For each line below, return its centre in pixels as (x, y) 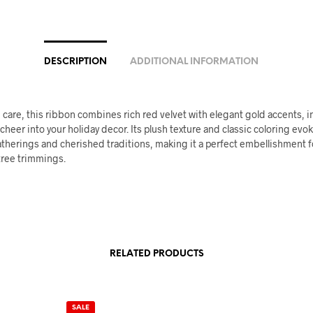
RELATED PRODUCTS (156, 254)
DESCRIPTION (75, 62)
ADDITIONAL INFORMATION (194, 62)
